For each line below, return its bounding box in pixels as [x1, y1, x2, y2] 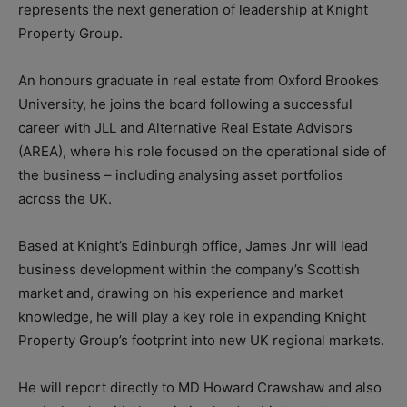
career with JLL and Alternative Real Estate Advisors [18, 119, 352, 137]
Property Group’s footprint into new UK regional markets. [18, 332, 384, 350]
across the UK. [18, 190, 112, 208]
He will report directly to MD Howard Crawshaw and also [18, 379, 382, 397]
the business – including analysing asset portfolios [18, 166, 343, 184]
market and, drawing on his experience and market [18, 284, 343, 303]
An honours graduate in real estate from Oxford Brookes [18, 72, 379, 90]
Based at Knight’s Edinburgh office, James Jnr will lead [18, 237, 368, 255]
